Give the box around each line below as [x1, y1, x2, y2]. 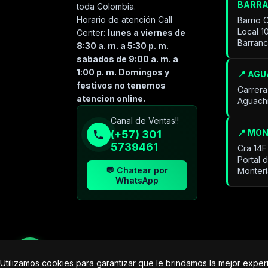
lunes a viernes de [108, 28, 186, 38]
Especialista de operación [54, 108, 166, 118]
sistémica [54, 118, 96, 128]
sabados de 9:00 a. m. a [77, 54, 179, 65]
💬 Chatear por [106, 165, 169, 176]
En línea [54, 129, 80, 138]
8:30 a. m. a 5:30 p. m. [77, 41, 169, 51]
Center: [77, 28, 108, 38]
